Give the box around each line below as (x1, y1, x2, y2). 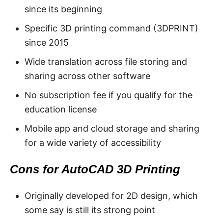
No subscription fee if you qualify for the (25, 89, 192, 100)
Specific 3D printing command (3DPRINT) (25, 23, 198, 33)
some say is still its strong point (25, 204, 155, 215)
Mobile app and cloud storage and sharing (25, 123, 199, 134)
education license (25, 104, 97, 114)
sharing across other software (25, 70, 150, 81)
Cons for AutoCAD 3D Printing (10, 162, 180, 176)
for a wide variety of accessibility (25, 137, 161, 148)
